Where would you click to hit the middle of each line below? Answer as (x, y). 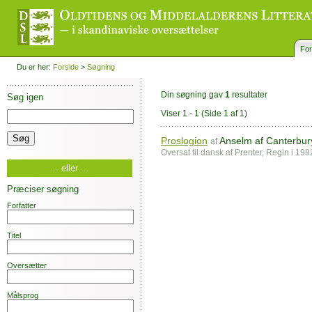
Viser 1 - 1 (181, 114)
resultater (249, 95)
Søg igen (25, 97)
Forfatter (22, 205)
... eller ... (70, 168)
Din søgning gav (193, 95)
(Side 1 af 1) (224, 114)
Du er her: (34, 67)
